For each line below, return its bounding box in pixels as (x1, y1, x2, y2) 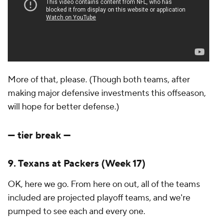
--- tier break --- (8, 129, 71, 142)
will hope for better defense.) (8, 101, 119, 112)
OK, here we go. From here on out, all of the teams (8, 179, 200, 190)
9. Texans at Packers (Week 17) (8, 157, 146, 170)
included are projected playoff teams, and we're (8, 192, 190, 203)
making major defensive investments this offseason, (8, 88, 206, 99)
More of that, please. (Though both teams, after (8, 74, 190, 85)
